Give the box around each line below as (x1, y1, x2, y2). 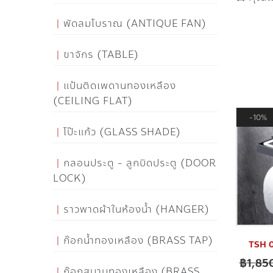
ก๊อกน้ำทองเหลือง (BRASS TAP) (63, 233, 213, 248)
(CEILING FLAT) (53, 93, 133, 108)
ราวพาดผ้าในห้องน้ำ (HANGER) (63, 202, 210, 217)
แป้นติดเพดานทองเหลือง (63, 78, 176, 93)
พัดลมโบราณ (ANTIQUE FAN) (63, 16, 207, 31)
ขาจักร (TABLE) (63, 47, 139, 62)
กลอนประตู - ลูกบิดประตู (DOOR (63, 155, 216, 171)
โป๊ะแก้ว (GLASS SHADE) (63, 124, 181, 140)
